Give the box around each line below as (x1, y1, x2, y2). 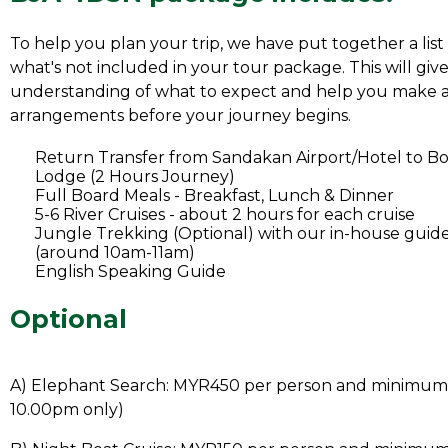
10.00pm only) (10, 400, 124, 419)
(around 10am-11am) (35, 243, 195, 262)
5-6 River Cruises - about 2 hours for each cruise (35, 205, 415, 224)
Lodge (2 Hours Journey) (35, 167, 235, 186)
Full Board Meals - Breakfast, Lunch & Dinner (35, 186, 394, 205)
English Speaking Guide (35, 262, 226, 281)
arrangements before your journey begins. (10, 106, 351, 125)
